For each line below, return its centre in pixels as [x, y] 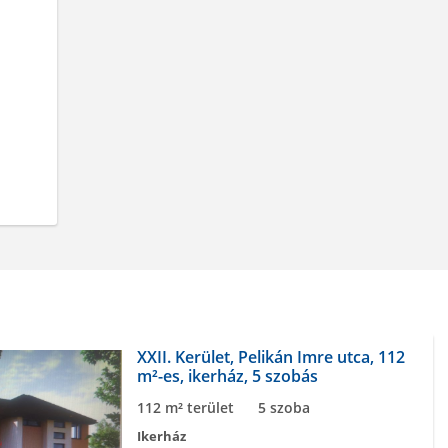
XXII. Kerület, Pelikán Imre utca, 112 [271, 357]
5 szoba [284, 407]
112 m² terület [185, 407]
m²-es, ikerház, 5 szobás [227, 376]
